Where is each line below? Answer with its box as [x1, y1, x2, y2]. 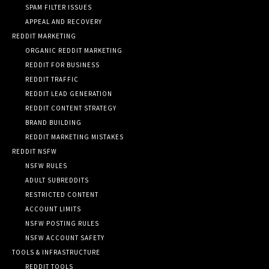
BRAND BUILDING [25, 118, 82, 127]
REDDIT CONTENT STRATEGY [25, 103, 116, 112]
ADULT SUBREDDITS [25, 175, 89, 184]
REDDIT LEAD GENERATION [25, 89, 112, 98]
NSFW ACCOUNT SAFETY [25, 233, 104, 242]
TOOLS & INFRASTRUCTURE [12, 247, 100, 256]
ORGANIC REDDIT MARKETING [25, 46, 122, 55]
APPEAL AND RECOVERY [25, 17, 102, 26]
